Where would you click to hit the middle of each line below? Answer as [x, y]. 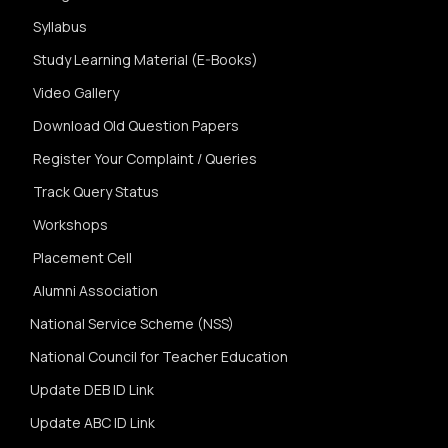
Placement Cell [82, 257]
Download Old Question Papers [136, 125]
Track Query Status [96, 191]
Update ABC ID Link [92, 422]
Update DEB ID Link [92, 389]
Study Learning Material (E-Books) [145, 59]
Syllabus [60, 26]
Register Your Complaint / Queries [145, 158]
